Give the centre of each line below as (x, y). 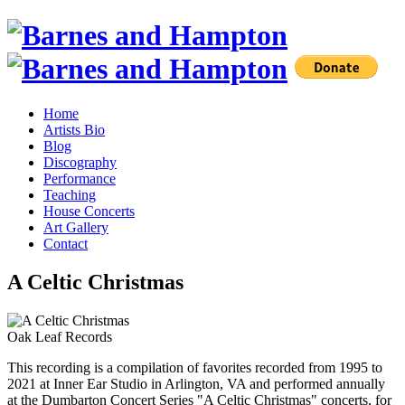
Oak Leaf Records (60, 336)
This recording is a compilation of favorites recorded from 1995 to (195, 367)
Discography (80, 162)
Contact (66, 243)
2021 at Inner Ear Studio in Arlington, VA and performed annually (196, 383)
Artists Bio (74, 129)
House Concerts (89, 211)
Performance (80, 178)
